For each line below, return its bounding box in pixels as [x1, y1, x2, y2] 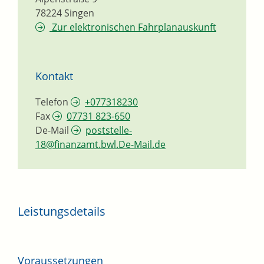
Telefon [35, 95, 68, 109]
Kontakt [35, 69, 73, 84]
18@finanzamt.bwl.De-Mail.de [35, 138, 166, 151]
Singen [64, 6, 94, 20]
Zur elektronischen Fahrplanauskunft [49, 21, 216, 34]
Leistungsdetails [18, 203, 105, 220]
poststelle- [85, 124, 132, 137]
